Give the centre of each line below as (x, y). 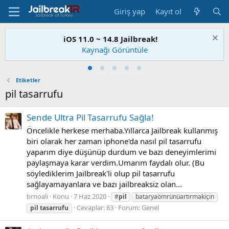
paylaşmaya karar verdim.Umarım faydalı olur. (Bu (116, 163)
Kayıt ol (169, 11)
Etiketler (28, 80)
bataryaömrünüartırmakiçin (175, 196)
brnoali (37, 196)
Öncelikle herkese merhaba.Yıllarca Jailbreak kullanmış (122, 131)
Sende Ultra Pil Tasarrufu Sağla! (90, 118)
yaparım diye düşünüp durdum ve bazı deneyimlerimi (121, 152)
